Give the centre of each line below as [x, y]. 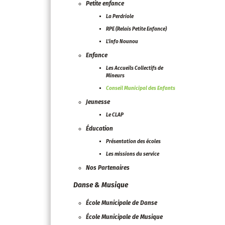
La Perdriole [120, 17]
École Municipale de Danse [122, 203]
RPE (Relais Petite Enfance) [136, 29]
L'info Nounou [122, 42]
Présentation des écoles [133, 142]
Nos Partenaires [108, 168]
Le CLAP [115, 115]
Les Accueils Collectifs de [135, 68]
